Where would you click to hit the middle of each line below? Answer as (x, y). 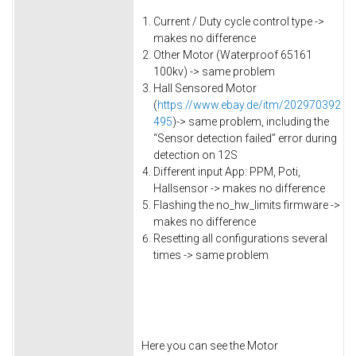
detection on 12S (195, 155)
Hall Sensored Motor (205, 89)
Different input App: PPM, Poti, (227, 172)
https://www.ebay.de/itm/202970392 (249, 105)
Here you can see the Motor (210, 346)
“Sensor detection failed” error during (245, 139)
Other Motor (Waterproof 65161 (233, 55)
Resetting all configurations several (240, 239)
